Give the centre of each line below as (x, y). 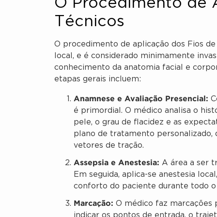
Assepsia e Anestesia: (116, 162)
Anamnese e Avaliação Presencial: (141, 98)
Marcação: (93, 203)
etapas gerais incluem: (98, 79)
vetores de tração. (109, 145)
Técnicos (89, 22)
